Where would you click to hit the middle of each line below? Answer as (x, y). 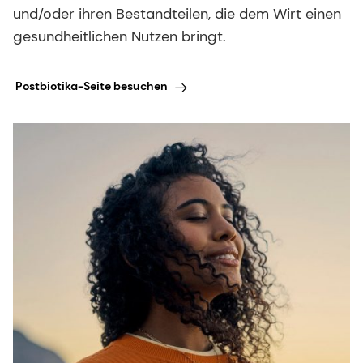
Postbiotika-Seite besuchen (91, 85)
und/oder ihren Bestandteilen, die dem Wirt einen (177, 14)
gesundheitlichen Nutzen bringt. (120, 37)
